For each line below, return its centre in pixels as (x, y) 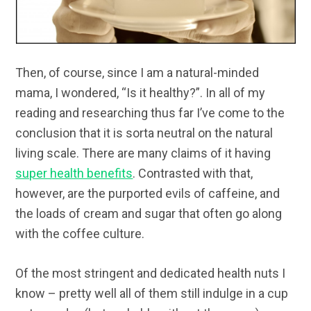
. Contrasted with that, (193, 174)
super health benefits (74, 174)
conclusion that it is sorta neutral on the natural (144, 133)
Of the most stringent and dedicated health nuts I (151, 274)
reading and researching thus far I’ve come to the (150, 113)
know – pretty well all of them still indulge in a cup (152, 294)
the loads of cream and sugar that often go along (149, 214)
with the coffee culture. (80, 234)
